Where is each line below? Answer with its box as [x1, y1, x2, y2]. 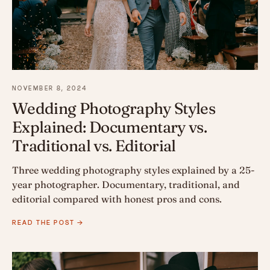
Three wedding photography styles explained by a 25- [12, 164, 255, 177]
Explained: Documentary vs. [12, 118, 207, 137]
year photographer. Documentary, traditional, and [12, 178, 240, 191]
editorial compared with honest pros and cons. [12, 193, 222, 206]
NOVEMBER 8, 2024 [12, 84, 87, 93]
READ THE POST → [12, 218, 84, 228]
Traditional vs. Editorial [12, 136, 176, 156]
